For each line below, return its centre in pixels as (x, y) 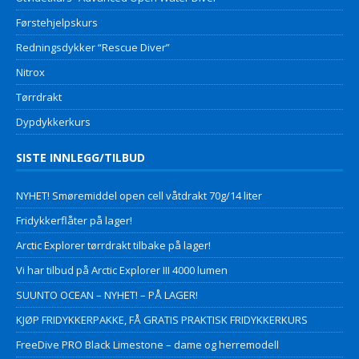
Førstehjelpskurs (57, 22)
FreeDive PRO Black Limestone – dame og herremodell (147, 344)
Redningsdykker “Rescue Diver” (93, 47)
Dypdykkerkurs (53, 121)
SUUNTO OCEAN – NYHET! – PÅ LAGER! (107, 294)
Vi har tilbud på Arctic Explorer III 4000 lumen (122, 270)
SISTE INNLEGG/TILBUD (81, 157)
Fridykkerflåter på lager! (74, 220)
